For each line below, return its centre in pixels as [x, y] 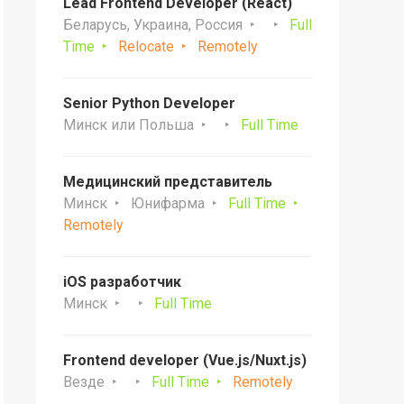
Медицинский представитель [168, 182]
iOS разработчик [122, 282]
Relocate [146, 46]
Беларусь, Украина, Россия [153, 25]
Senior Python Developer [149, 103]
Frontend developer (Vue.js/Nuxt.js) [185, 360]
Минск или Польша [129, 125]
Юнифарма [168, 203]
